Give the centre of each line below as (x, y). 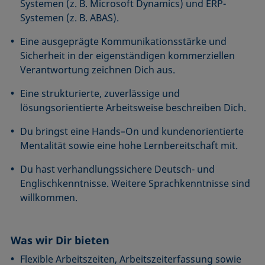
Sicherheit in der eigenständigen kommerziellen (128, 56)
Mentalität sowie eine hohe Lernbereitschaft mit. (129, 146)
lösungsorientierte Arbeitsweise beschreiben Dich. (133, 108)
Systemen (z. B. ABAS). (70, 18)
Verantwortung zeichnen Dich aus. (98, 70)
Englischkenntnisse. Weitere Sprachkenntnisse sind (135, 184)
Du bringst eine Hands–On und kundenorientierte (132, 132)
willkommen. (49, 198)
